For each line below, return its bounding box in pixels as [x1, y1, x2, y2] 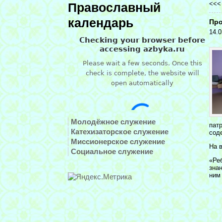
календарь [68, 16, 133, 30]
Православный [68, 1, 161, 14]
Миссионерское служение [71, 137, 165, 146]
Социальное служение [71, 147, 153, 156]
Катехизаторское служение [71, 127, 168, 136]
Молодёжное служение [71, 117, 156, 126]
